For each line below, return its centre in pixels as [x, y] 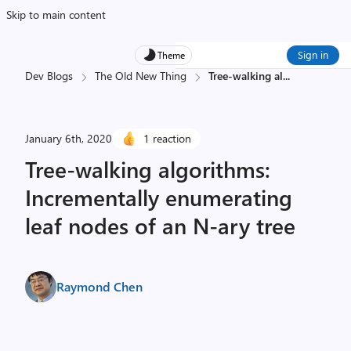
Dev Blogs [49, 76]
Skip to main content [56, 14]
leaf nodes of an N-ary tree [160, 225]
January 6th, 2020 [69, 138]
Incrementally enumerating [159, 197]
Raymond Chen [100, 286]
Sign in [313, 54]
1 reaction [167, 138]
